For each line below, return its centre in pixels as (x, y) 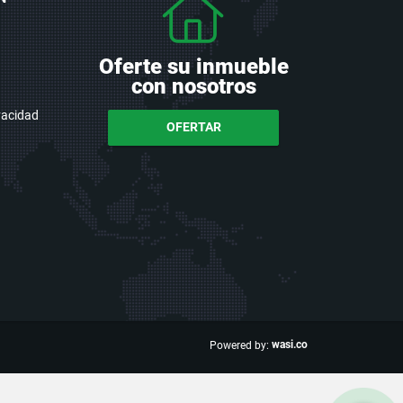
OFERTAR (193, 127)
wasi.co (290, 344)
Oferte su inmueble (193, 66)
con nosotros (193, 86)
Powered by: (239, 345)
